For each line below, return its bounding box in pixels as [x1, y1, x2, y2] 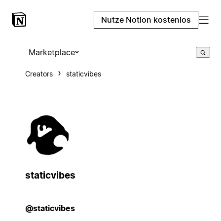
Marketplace [28, 47, 75, 57]
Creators [25, 70, 53, 78]
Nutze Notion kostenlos [101, 15, 191, 25]
